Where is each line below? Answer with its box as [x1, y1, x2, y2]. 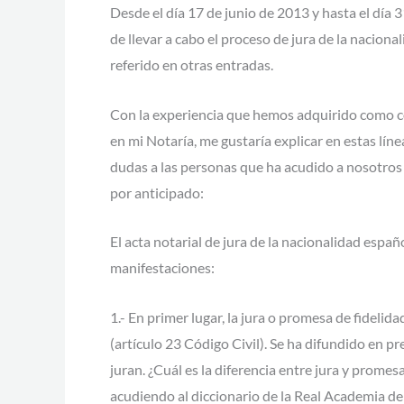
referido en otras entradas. [110, 56, 273, 73]
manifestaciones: [110, 259, 215, 277]
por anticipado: [110, 183, 204, 201]
